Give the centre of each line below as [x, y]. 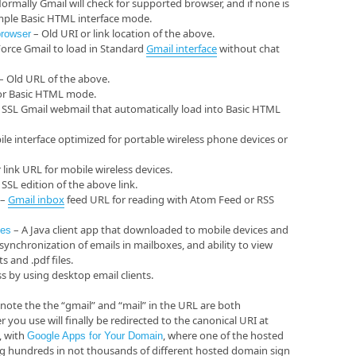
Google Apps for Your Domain [95, 336]
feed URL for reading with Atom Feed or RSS [169, 199]
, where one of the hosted [223, 336]
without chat [248, 48]
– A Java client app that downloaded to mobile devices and [150, 229]
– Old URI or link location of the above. [123, 33]
